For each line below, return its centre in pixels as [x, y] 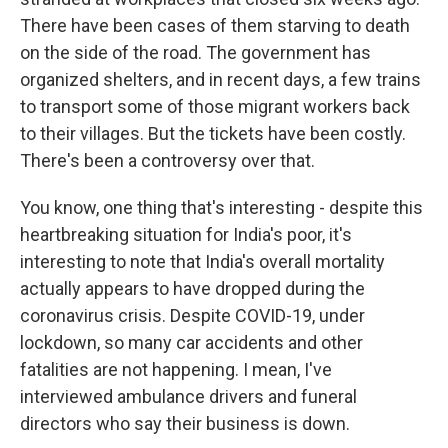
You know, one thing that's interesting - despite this [221, 207]
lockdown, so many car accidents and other [191, 342]
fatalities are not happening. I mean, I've [176, 369]
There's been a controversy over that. [167, 160]
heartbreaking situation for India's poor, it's [186, 234]
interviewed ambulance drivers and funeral [188, 396]
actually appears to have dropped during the [192, 288]
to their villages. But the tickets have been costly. [213, 133]
